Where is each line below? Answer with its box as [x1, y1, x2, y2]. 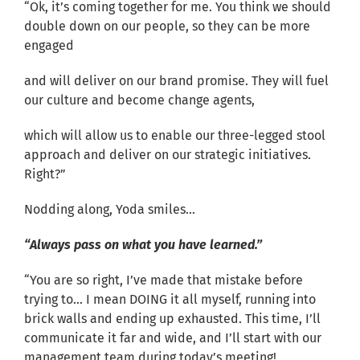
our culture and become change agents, [24, 92, 255, 108]
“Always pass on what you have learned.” [24, 236, 262, 252]
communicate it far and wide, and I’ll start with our [24, 329, 321, 346]
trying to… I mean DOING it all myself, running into [24, 291, 316, 307]
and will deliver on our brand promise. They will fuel [24, 72, 329, 88]
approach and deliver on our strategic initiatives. [24, 146, 311, 162]
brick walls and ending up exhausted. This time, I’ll [24, 310, 321, 326]
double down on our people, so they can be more [24, 18, 310, 34]
